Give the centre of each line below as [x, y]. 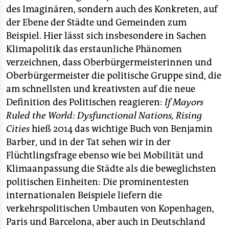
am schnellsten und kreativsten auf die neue [101, 89]
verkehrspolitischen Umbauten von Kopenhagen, [110, 208]
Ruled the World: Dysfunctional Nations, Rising [104, 115]
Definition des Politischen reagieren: [85, 102]
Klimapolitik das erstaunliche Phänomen [94, 49]
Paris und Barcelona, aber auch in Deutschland [106, 222]
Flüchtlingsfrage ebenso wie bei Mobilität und [105, 155]
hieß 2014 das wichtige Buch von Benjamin [121, 129]
